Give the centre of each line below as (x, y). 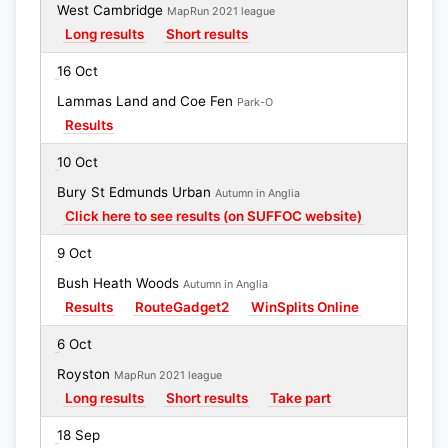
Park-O (255, 102)
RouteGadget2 (182, 307)
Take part (300, 398)
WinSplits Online (305, 307)
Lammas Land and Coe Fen (147, 101)
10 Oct (77, 162)
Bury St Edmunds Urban (136, 192)
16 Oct (77, 71)
